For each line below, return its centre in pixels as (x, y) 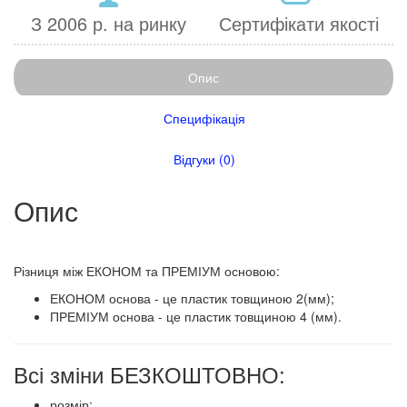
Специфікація (204, 118)
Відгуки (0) (204, 159)
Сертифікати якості (298, 23)
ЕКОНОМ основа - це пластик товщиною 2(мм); (192, 298)
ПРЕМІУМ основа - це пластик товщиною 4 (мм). (196, 316)
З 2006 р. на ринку (109, 23)
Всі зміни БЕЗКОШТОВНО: (149, 373)
